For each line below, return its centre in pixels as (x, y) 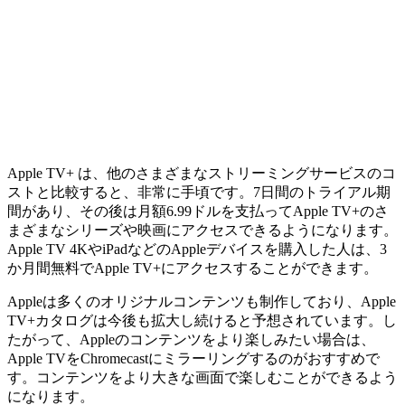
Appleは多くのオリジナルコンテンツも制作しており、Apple (202, 301)
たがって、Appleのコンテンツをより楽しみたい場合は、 (191, 339)
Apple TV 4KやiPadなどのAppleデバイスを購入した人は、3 (197, 249)
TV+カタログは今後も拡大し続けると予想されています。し (202, 320)
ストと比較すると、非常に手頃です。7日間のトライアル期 (199, 192)
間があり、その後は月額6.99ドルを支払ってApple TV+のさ (198, 211)
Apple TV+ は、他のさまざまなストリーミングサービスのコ (202, 173)
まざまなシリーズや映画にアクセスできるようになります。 (202, 230)
